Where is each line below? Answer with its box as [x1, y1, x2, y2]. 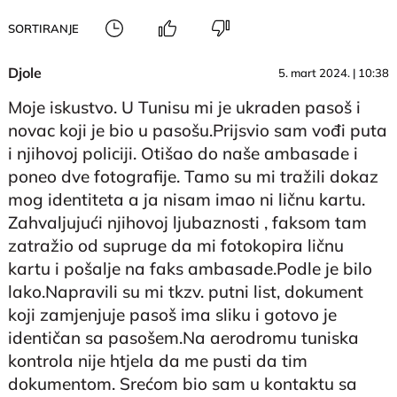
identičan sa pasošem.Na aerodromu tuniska [8, 326, 360, 348]
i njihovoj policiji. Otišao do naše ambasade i [8, 142, 359, 164]
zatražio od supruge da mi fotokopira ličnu [8, 234, 345, 256]
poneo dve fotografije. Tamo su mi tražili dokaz [8, 165, 379, 187]
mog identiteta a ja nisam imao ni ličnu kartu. [8, 188, 366, 210]
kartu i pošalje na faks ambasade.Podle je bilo [8, 257, 373, 279]
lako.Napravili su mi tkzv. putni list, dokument [8, 280, 364, 302]
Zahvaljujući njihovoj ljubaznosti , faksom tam [8, 211, 368, 233]
